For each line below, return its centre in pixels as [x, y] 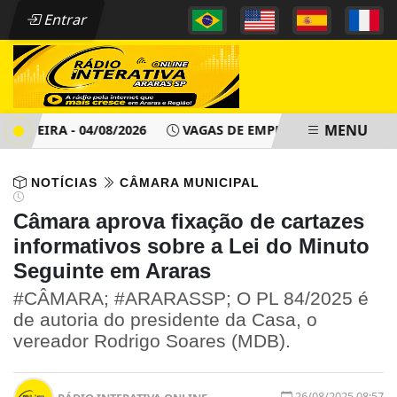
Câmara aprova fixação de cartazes [189, 222]
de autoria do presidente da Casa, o [165, 320]
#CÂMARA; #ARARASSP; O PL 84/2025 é [191, 299]
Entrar [64, 19]
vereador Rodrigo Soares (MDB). [152, 341]
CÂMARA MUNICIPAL [187, 183]
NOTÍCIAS [64, 183]
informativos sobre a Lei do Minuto [191, 246]
